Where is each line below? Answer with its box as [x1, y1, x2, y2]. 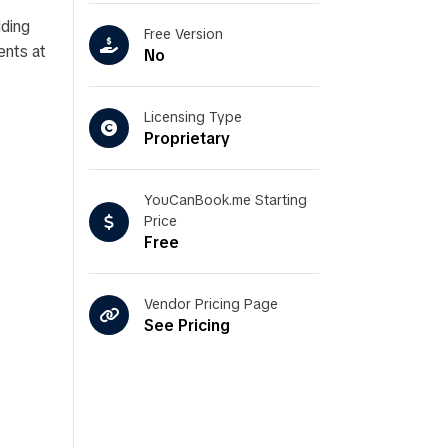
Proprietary [144, 128, 230, 149]
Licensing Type [144, 108, 242, 126]
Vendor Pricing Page [144, 295, 278, 313]
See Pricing [144, 315, 230, 336]
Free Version [144, 25, 223, 43]
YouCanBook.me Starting [144, 191, 307, 209]
